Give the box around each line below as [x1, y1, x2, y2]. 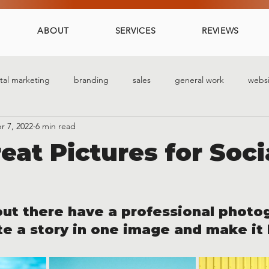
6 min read [35, 120, 76, 131]
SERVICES [115, 25, 156, 36]
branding [74, 74, 109, 85]
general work [175, 74, 224, 85]
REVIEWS [202, 25, 240, 36]
